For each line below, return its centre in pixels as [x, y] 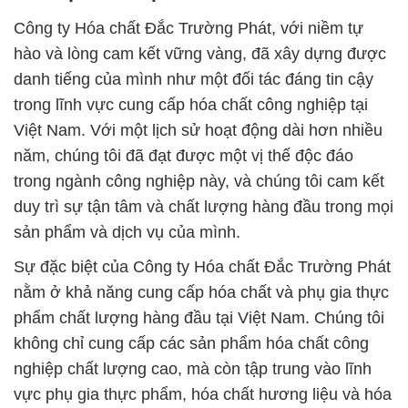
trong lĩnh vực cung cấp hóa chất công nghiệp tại [191, 105]
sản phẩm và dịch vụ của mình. [127, 233]
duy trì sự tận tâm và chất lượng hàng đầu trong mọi [204, 207]
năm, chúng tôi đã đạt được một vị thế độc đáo [184, 156]
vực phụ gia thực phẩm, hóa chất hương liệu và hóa [203, 395]
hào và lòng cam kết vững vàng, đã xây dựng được [200, 54]
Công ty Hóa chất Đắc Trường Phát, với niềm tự [189, 29]
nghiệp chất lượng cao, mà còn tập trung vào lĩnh [193, 369]
